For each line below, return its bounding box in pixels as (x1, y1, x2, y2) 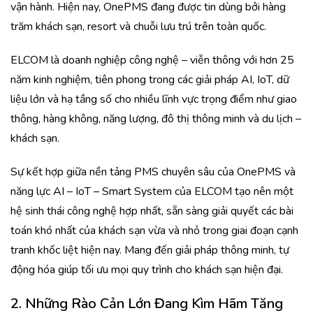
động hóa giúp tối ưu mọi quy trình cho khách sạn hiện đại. (10, 262, 283, 277)
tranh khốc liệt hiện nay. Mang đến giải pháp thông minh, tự (10, 242, 289, 258)
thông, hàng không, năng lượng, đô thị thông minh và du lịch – (10, 111, 301, 126)
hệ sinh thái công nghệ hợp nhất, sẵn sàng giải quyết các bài (10, 203, 293, 219)
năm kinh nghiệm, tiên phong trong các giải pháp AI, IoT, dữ (10, 72, 289, 87)
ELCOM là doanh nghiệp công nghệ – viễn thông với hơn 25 (10, 52, 294, 68)
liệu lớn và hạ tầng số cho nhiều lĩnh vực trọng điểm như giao (10, 92, 297, 107)
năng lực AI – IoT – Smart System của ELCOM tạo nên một (10, 184, 293, 199)
